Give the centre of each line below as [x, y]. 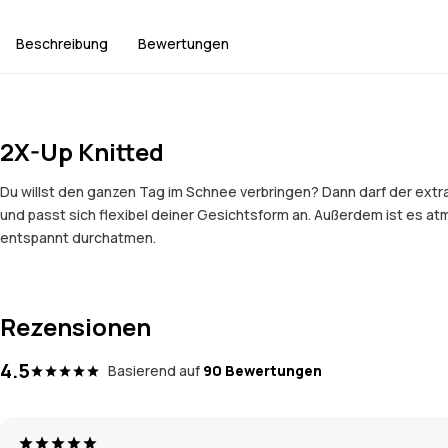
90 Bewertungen [262, 370]
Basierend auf [154, 370]
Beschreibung [62, 43]
